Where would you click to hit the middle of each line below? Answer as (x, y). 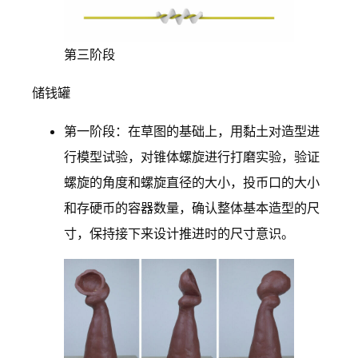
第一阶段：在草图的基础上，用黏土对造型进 (192, 131)
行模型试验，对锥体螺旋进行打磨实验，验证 (192, 157)
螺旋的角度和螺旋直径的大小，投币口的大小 (192, 183)
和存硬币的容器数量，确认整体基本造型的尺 (192, 208)
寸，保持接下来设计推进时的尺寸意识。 (179, 234)
